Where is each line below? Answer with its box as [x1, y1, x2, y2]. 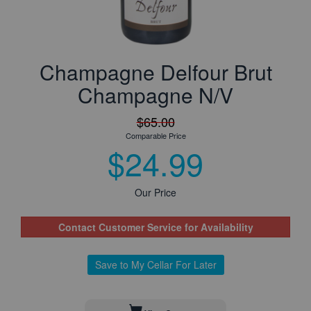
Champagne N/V [78, 80, 233, 110]
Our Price [135, 185, 176, 199]
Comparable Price [125, 130, 186, 141]
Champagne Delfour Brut [39, 57, 272, 87]
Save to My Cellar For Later [94, 258, 217, 271]
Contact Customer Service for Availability [58, 220, 253, 234]
